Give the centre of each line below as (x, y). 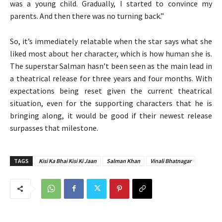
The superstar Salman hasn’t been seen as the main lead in (111, 66)
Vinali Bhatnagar (171, 161)
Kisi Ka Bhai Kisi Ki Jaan (68, 161)
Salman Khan (123, 161)
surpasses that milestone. (54, 128)
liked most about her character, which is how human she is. (111, 53)
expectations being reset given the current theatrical (111, 90)
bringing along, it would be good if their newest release (111, 115)
